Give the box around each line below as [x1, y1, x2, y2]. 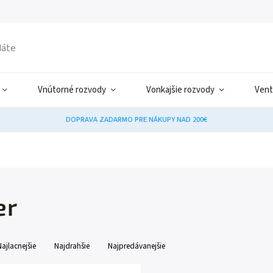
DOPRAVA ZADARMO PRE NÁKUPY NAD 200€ [66, 114, 207, 125]
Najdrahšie [54, 240, 90, 252]
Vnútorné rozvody [38, 83, 106, 96]
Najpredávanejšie [108, 240, 165, 252]
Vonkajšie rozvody [146, 83, 214, 96]
